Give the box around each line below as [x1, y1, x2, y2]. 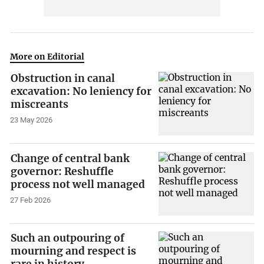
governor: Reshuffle [11, 164, 114, 178]
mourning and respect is [11, 245, 137, 258]
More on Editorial [10, 51, 85, 62]
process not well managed [11, 177, 146, 191]
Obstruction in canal [11, 72, 115, 85]
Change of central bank [11, 151, 130, 165]
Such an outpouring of [11, 232, 125, 245]
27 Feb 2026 [10, 195, 51, 204]
